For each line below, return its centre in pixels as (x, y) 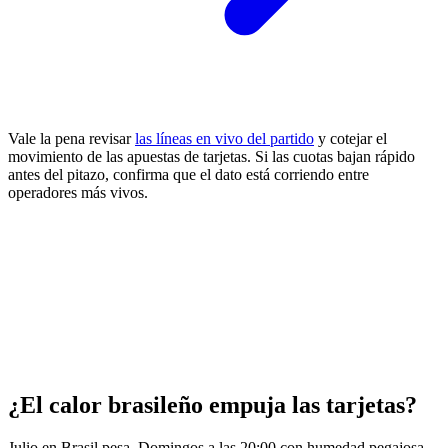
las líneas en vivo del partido (224, 139)
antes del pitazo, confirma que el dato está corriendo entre (188, 175)
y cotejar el (350, 139)
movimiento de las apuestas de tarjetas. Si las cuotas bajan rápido (211, 157)
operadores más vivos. (78, 193)
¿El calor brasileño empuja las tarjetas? (212, 405)
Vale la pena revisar (71, 139)
